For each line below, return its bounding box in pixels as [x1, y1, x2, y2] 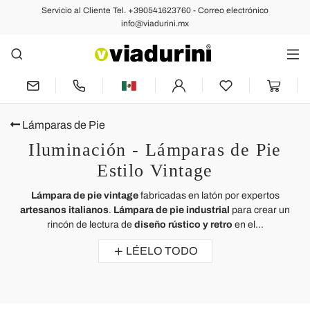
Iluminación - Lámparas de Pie [28, 139, 282, 160]
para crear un [230, 204, 290, 215]
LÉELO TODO [125, 244, 198, 257]
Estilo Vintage [97, 160, 213, 181]
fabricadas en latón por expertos [138, 190, 280, 201]
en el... [232, 219, 264, 230]
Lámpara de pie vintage [30, 190, 138, 201]
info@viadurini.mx [121, 19, 189, 28]
